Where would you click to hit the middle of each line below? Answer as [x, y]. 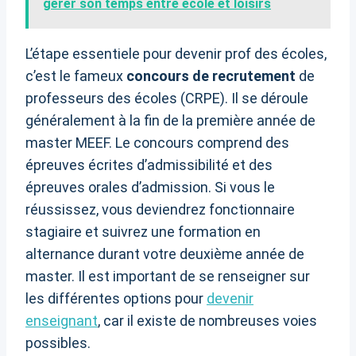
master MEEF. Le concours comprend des [157, 143]
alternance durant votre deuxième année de [165, 254]
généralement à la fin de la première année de [170, 121]
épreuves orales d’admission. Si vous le [150, 188]
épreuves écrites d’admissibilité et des [149, 165]
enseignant [62, 321]
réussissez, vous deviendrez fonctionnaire [160, 210]
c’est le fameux [76, 76]
